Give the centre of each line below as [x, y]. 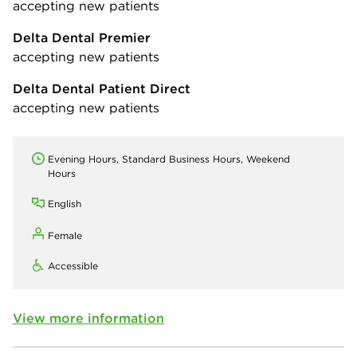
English [65, 203]
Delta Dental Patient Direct [102, 88]
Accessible [73, 265]
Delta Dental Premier [82, 37]
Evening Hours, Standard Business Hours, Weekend [169, 159]
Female [65, 235]
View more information [88, 318]
